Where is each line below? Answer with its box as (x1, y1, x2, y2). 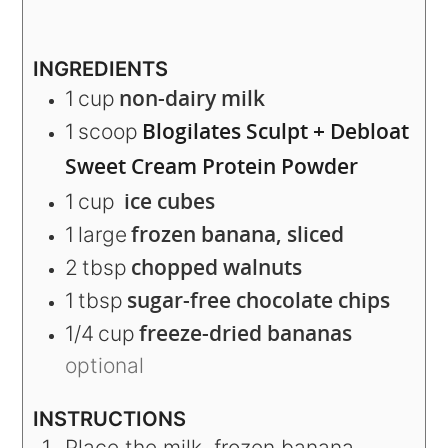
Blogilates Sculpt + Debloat (142, 117, 410, 145)
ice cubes (119, 187, 216, 215)
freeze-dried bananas (139, 319, 353, 347)
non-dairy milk (119, 84, 266, 112)
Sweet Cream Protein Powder (65, 152, 359, 180)
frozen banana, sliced (131, 220, 345, 248)
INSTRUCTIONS (33, 406, 187, 432)
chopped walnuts (131, 253, 303, 281)
